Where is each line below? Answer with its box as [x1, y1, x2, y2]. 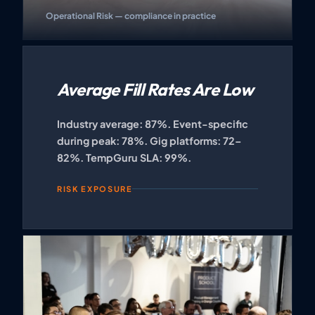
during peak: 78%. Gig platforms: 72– [57, 134, 241, 147]
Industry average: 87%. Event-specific [57, 117, 248, 130]
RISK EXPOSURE [57, 184, 133, 193]
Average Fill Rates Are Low [57, 78, 254, 100]
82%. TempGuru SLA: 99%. [57, 150, 191, 164]
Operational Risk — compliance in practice [46, 10, 216, 21]
